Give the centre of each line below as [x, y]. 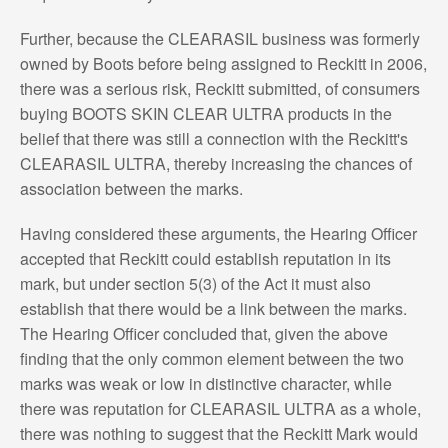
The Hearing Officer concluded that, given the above [203, 333]
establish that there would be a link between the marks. [213, 308]
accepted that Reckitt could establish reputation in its [205, 258]
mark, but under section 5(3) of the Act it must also [195, 283]
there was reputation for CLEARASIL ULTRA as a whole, [220, 408]
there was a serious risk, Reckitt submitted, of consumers [219, 88]
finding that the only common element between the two [211, 358]
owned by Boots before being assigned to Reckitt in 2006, [223, 63]
